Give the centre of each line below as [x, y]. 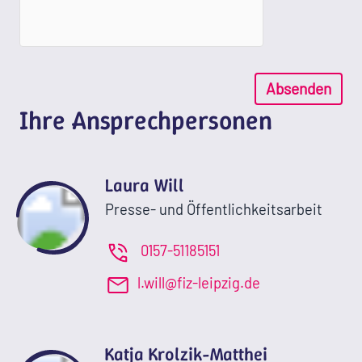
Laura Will [145, 185]
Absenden [299, 88]
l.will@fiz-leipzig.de [199, 283]
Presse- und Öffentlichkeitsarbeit [214, 209]
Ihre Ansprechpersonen [146, 120]
